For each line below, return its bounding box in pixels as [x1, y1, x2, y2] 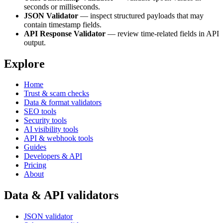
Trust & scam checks [24, 89, 89, 98]
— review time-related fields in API [106, 29, 219, 38]
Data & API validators [4, 189, 118, 202]
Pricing [24, 161, 46, 170]
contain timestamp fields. [24, 20, 102, 29]
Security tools [24, 116, 67, 125]
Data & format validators [24, 98, 102, 107]
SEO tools [24, 107, 56, 116]
